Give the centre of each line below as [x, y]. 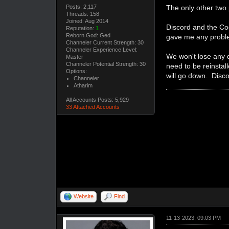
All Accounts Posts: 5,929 [97, 99]
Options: [76, 71]
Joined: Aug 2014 [87, 21]
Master [74, 56]
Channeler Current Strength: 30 [105, 42]
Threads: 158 [82, 14]
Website [84, 196]
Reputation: [81, 28]
